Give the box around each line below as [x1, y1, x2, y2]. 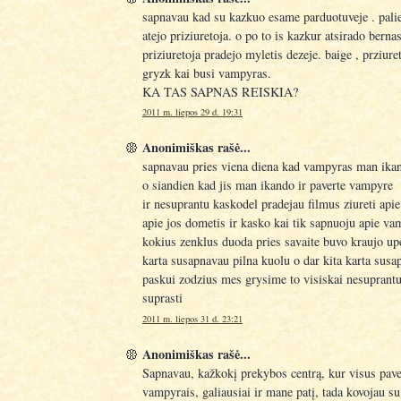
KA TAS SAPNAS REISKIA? [142, 82, 298, 100]
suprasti [142, 289, 183, 307]
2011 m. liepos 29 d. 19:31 [142, 106, 243, 119]
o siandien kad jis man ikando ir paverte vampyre [142, 176, 393, 194]
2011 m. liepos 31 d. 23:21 [142, 312, 243, 326]
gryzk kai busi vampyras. [142, 64, 271, 81]
